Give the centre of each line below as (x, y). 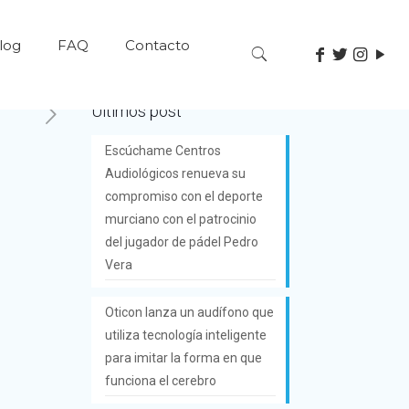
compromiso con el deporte (184, 196)
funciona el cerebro (160, 380)
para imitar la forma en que (183, 357)
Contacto (157, 45)
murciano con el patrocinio (180, 219)
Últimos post (136, 110)
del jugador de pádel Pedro (181, 241)
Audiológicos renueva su (175, 173)
